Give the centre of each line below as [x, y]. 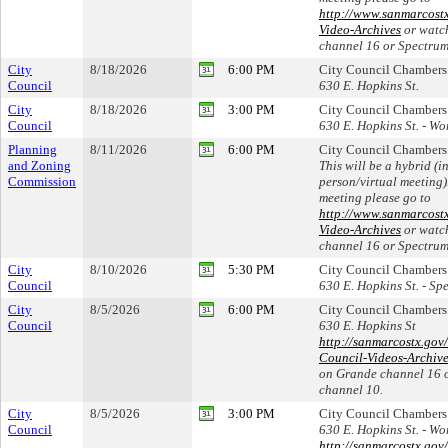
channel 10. [351, 389]
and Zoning [39, 165]
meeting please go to [375, 197]
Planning [32, 149]
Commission [42, 181]
